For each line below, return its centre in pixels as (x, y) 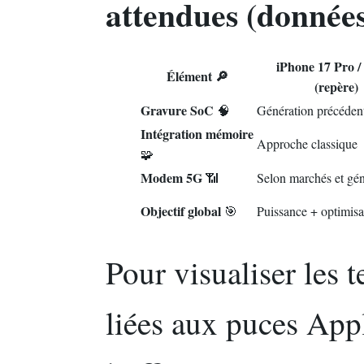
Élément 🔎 (197, 76)
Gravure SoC (177, 110)
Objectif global (181, 211)
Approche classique (307, 144)
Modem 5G (171, 178)
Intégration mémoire (197, 134)
